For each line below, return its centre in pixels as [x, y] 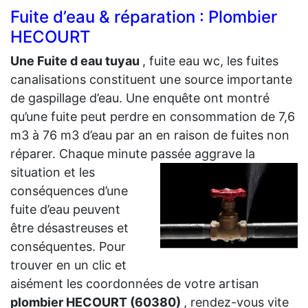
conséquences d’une [69, 190]
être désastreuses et [69, 228]
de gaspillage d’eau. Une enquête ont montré [140, 98]
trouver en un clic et [68, 265]
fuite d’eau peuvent [65, 209]
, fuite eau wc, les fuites [210, 60]
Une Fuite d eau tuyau [76, 60]
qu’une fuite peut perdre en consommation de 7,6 [153, 116]
